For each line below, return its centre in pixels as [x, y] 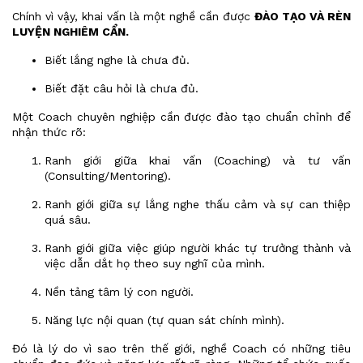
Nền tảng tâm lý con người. [119, 292]
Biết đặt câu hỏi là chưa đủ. [122, 88]
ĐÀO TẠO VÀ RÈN [303, 16]
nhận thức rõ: [49, 132]
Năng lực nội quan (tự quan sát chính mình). [164, 320]
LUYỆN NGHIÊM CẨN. [70, 32]
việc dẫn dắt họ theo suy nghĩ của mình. [155, 263]
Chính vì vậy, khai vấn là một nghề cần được [133, 16]
